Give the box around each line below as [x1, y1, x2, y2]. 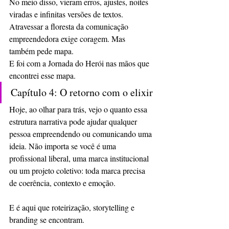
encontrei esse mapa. [9, 70, 76, 81]
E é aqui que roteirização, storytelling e [9, 201, 136, 213]
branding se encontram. [9, 214, 84, 225]
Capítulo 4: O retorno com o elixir [11, 85, 153, 99]
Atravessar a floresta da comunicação [9, 20, 130, 32]
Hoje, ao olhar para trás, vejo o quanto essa [9, 103, 149, 114]
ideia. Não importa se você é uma [9, 140, 118, 151]
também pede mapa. [9, 45, 74, 56]
